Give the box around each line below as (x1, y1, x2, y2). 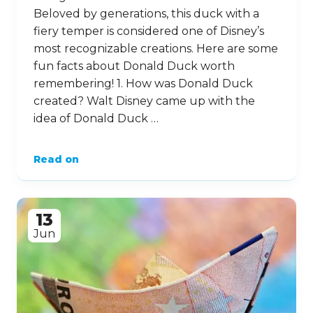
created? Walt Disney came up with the (34, 94, 255, 108)
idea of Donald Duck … (34, 111, 159, 125)
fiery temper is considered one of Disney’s (34, 24, 264, 38)
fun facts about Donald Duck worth (34, 59, 235, 73)
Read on (34, 152, 79, 166)
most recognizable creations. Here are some (34, 41, 278, 55)
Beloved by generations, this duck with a (34, 6, 259, 20)
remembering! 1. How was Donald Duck (34, 76, 253, 90)
